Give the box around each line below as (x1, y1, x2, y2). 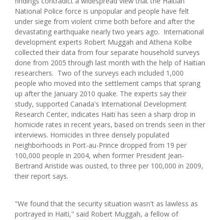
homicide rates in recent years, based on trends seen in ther (15, 119, 205, 129)
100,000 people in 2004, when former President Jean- (15, 150, 184, 160)
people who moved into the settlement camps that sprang (15, 78, 200, 88)
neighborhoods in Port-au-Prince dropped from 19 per (15, 140, 187, 150)
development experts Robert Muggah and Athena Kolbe (15, 37, 192, 47)
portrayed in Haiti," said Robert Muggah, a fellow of (15, 209, 178, 219)
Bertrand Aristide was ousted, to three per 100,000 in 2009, (15, 161, 203, 170)
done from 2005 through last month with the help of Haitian (15, 57, 205, 67)
